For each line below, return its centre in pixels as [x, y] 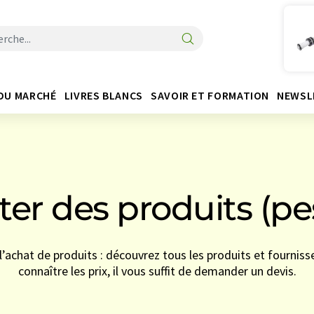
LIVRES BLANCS [103, 95]
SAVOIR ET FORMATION [210, 95]
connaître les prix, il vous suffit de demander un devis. [157, 271]
